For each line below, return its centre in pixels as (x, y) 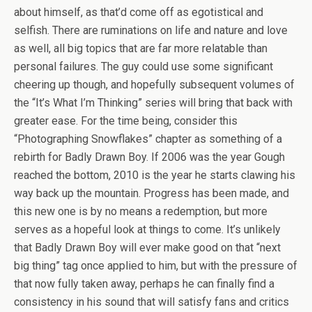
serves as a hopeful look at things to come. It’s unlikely (147, 229)
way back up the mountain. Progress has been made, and (151, 193)
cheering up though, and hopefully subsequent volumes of (154, 85)
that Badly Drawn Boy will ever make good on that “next (147, 248)
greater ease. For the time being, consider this (126, 121)
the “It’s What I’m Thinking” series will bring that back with (153, 103)
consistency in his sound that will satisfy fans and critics (151, 302)
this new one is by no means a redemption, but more (141, 211)
